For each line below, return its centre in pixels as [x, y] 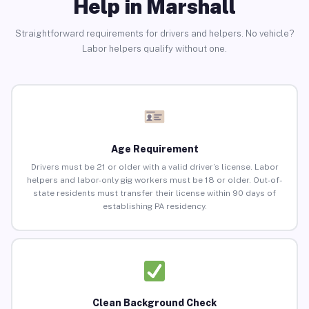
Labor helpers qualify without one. [154, 48]
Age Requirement [154, 149]
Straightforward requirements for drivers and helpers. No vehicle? [154, 33]
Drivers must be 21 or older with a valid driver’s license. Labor [154, 167]
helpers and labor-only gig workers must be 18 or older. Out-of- [154, 180]
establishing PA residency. [154, 207]
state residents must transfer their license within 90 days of [154, 193]
